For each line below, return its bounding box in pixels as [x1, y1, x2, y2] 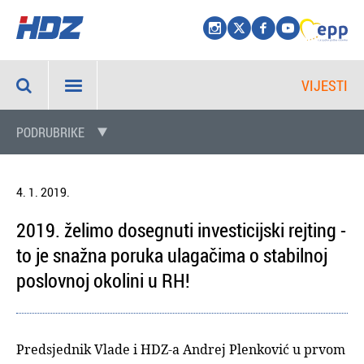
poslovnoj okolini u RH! [16, 267, 190, 293]
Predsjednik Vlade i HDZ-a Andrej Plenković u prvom [16, 340, 345, 358]
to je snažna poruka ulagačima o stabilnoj [16, 242, 327, 268]
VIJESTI [301, 76, 348, 95]
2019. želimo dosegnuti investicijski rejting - [16, 217, 346, 243]
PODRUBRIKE [16, 123, 84, 141]
